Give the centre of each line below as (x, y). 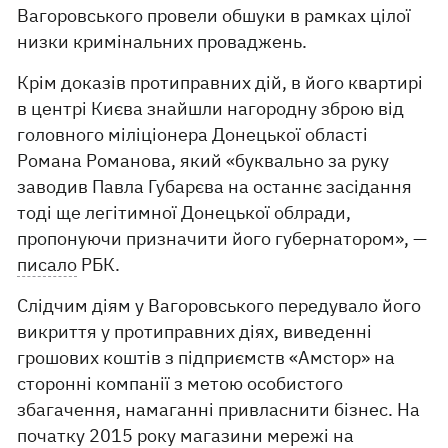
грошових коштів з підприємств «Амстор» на (206, 358)
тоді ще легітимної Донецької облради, (184, 213)
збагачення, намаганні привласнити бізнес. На (219, 410)
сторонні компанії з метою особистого (180, 384)
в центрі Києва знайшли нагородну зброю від (211, 109)
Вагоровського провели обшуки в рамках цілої (214, 16)
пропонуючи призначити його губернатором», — (222, 239)
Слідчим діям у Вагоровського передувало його (219, 306)
